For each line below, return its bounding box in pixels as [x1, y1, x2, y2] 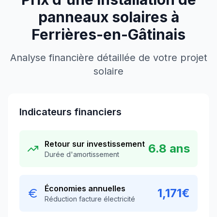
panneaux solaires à [38, 8, 179, 26]
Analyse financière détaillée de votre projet [10, 52, 207, 63]
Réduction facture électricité [45, 195, 135, 203]
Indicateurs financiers [19, 106, 122, 118]
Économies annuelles [45, 184, 125, 193]
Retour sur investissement [45, 139, 145, 149]
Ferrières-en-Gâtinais [31, 26, 186, 43]
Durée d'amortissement [45, 150, 119, 158]
